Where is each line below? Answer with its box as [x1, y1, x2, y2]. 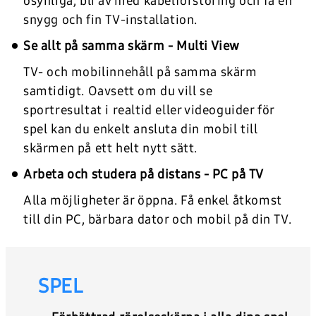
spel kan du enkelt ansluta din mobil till [23, 121, 258, 137]
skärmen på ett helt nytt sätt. [23, 140, 198, 156]
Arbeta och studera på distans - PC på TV [23, 166, 264, 182]
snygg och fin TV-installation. [23, 11, 198, 28]
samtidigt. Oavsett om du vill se [23, 83, 213, 99]
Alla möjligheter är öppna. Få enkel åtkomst [23, 192, 282, 208]
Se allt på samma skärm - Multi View [23, 37, 240, 54]
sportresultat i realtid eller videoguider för [23, 102, 275, 118]
